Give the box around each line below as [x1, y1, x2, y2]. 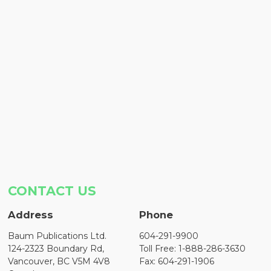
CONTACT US [8, 183, 97, 198]
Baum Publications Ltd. [8, 230, 107, 241]
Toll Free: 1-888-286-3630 [139, 243, 246, 254]
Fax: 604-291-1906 [139, 255, 215, 267]
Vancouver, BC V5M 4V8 [8, 255, 111, 267]
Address [8, 208, 54, 221]
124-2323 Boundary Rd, [8, 243, 105, 254]
